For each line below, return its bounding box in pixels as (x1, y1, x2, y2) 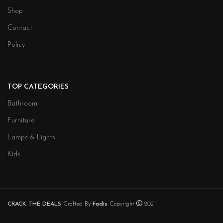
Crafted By (61, 201, 93, 208)
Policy (7, 41, 25, 49)
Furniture (7, 117, 34, 125)
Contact (7, 24, 32, 32)
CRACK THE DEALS (7, 201, 61, 208)
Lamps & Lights (7, 134, 55, 142)
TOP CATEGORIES (7, 83, 69, 91)
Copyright (108, 201, 136, 208)
